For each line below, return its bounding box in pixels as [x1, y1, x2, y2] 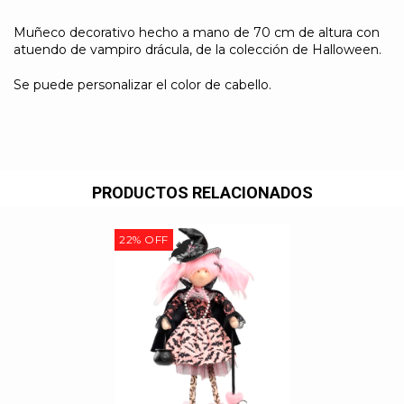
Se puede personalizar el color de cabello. [14, 76, 271, 93]
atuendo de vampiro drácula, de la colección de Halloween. [14, 41, 381, 58]
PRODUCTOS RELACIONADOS [91, 182, 313, 202]
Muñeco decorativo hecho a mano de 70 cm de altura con [14, 23, 380, 41]
